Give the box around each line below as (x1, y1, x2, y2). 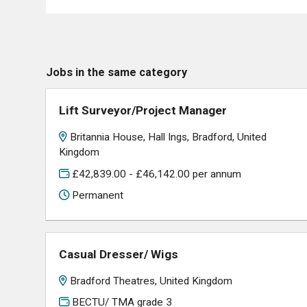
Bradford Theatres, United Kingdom (70, 274, 233, 287)
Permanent (69, 189, 124, 202)
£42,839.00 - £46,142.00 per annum (69, 167, 242, 180)
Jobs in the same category (46, 66, 187, 79)
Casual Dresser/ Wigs (59, 247, 179, 262)
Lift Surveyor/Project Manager (59, 103, 228, 118)
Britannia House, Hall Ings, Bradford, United (70, 131, 267, 143)
